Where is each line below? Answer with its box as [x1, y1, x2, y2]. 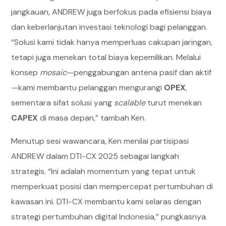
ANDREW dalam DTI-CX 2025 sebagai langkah [11, 151, 180, 161]
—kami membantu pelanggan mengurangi [11, 82, 164, 93]
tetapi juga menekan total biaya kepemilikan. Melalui [11, 52, 201, 63]
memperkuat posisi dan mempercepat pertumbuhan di [11, 181, 213, 192]
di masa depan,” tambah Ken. [38, 112, 146, 123]
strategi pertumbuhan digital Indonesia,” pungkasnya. [11, 211, 208, 222]
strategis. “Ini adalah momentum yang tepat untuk [11, 166, 196, 177]
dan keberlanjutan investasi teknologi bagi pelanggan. [11, 22, 208, 32]
